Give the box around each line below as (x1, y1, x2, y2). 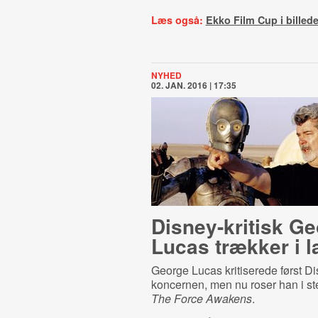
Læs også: (150, 13, 206, 27)
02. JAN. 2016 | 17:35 (150, 79, 236, 92)
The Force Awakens (150, 290, 252, 307)
